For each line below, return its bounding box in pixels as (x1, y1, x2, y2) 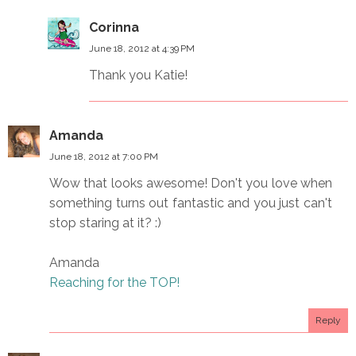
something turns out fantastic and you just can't (49, 195, 332, 211)
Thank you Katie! (89, 67, 188, 83)
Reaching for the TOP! (49, 274, 180, 290)
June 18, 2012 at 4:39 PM (89, 42, 195, 54)
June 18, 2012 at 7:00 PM (49, 150, 158, 162)
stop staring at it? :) (49, 215, 161, 230)
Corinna (89, 19, 139, 35)
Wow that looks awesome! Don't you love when (49, 175, 332, 191)
